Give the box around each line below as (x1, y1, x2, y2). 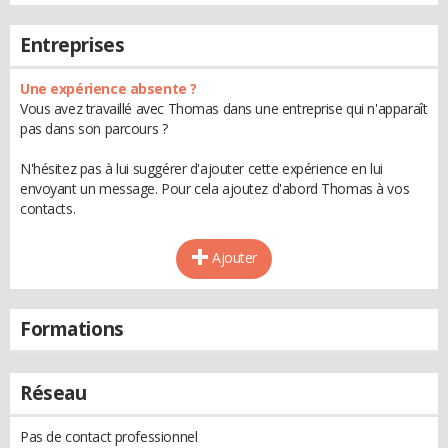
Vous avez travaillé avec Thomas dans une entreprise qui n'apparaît (20, 99, 428, 118)
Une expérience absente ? (20, 79, 197, 98)
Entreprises (20, 32, 125, 58)
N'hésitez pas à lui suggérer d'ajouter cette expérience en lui (20, 159, 383, 178)
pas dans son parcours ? (20, 119, 168, 138)
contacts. (20, 199, 76, 218)
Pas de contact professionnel (20, 427, 198, 446)
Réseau (20, 380, 87, 406)
